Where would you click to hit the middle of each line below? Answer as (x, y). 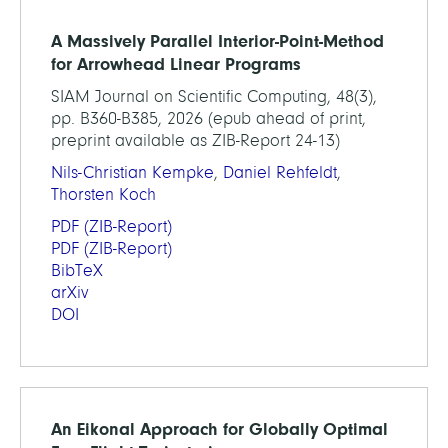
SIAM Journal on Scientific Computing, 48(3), (214, 96)
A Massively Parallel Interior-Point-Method (217, 41)
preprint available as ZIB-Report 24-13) (195, 140)
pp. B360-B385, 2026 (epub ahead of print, (208, 118)
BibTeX (77, 270)
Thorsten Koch (103, 194)
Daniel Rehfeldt (280, 172)
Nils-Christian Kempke (132, 172)
